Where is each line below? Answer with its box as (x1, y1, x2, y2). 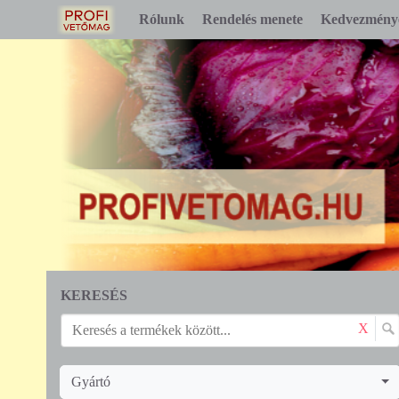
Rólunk (139, 12, 184, 27)
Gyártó (71, 373, 110, 389)
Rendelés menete (202, 12, 303, 27)
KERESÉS (61, 287, 127, 303)
